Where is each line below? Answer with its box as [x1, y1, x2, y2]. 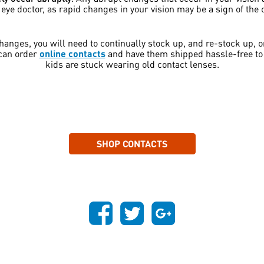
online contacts [39, 47, 105, 60]
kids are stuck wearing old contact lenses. [45, 58, 219, 71]
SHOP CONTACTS [97, 137, 167, 150]
